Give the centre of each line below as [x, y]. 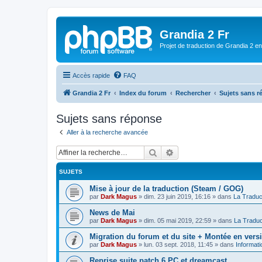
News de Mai [112, 213]
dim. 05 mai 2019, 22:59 [177, 220]
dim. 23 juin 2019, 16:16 [177, 196]
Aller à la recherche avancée [107, 132]
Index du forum [143, 93]
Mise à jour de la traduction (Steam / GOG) [166, 189]
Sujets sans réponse [109, 118]
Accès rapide [91, 75]
